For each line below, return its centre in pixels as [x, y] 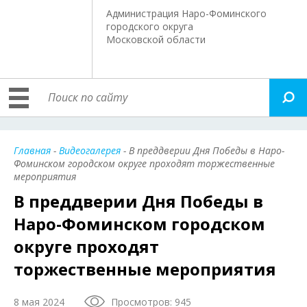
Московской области [156, 39]
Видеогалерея [90, 150]
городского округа [150, 26]
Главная [32, 150]
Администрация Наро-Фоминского [187, 13]
